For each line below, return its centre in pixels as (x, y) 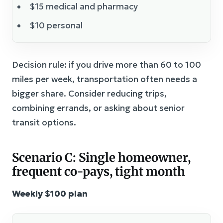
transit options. (44, 123)
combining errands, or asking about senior (98, 108)
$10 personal (56, 26)
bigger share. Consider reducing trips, (89, 94)
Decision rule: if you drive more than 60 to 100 (107, 65)
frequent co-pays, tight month (99, 172)
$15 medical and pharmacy (84, 7)
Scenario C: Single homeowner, (101, 158)
